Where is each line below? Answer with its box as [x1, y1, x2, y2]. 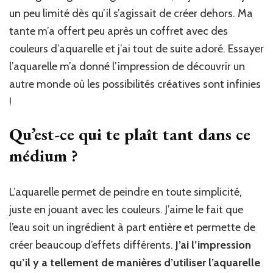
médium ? [9, 144, 78, 166]
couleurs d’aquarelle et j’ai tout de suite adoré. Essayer [9, 41, 264, 55]
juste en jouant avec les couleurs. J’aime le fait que [9, 202, 243, 216]
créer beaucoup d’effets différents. [9, 238, 175, 252]
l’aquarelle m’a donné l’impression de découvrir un [9, 59, 245, 73]
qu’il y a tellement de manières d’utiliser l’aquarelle [9, 255, 260, 269]
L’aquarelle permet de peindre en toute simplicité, [9, 185, 242, 199]
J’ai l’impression [175, 238, 251, 252]
